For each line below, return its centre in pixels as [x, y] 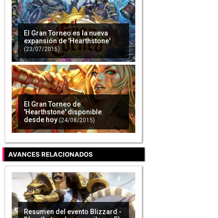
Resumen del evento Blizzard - [73, 212]
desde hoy [40, 119]
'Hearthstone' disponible [63, 112]
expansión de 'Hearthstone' [67, 41]
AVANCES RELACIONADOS [51, 154]
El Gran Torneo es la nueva [66, 33]
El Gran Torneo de [52, 104]
